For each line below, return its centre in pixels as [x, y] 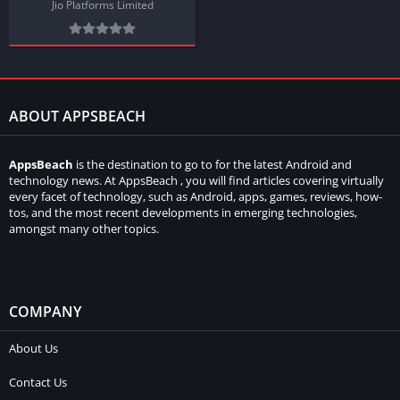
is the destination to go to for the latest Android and [212, 164]
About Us [33, 348]
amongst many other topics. [84, 229]
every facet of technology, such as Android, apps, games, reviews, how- [196, 196]
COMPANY [45, 312]
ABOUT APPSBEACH [77, 116]
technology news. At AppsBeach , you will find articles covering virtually [196, 180]
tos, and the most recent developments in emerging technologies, [183, 212]
